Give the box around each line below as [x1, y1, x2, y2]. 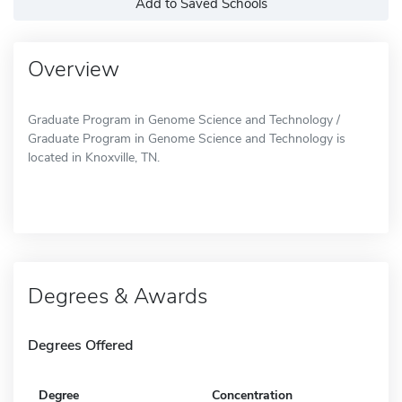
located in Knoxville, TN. [28, 148, 160, 166]
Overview [28, 54, 119, 83]
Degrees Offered [28, 335, 133, 355]
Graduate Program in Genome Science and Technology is [28, 129, 345, 147]
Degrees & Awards [28, 281, 207, 310]
